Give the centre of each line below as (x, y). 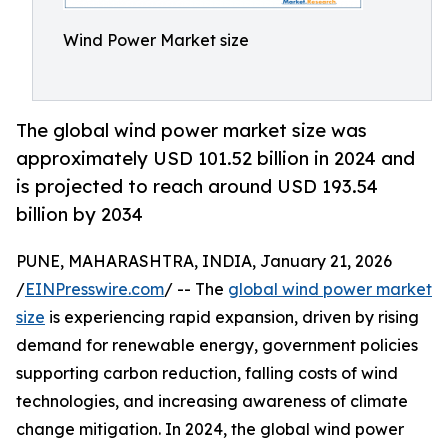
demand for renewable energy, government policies (217, 345)
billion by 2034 (79, 214)
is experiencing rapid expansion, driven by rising (232, 317)
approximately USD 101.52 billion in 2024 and (215, 158)
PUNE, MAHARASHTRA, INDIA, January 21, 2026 (204, 261)
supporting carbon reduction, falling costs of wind (207, 373)
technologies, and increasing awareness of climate (212, 401)
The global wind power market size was (191, 130)
